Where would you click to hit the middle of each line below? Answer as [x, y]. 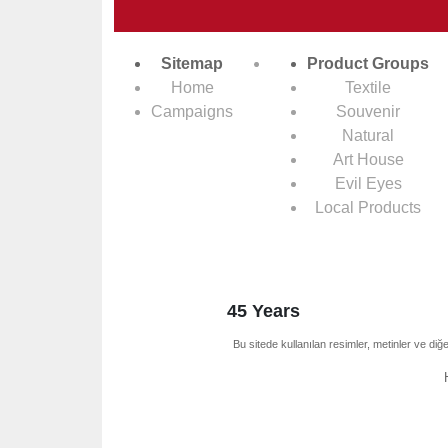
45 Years [263, 310]
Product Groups [368, 63]
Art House [368, 159]
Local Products [368, 207]
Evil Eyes [368, 183]
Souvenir [368, 111]
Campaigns [192, 111]
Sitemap [192, 63]
